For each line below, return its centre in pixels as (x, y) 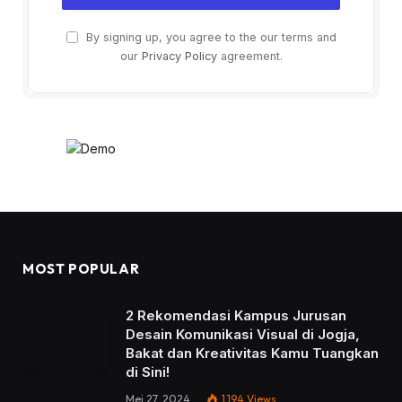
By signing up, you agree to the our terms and (209, 37)
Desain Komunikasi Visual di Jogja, (243, 334)
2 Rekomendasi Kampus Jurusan (236, 315)
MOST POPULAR (81, 268)
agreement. (249, 56)
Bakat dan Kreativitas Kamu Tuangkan (252, 353)
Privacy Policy (179, 56)
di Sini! (148, 371)
